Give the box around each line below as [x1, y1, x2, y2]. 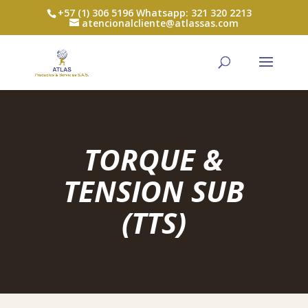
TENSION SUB [63, 171, 244, 210]
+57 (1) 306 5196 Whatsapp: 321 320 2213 [58, 5, 252, 19]
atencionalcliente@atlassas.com [81, 16, 239, 30]
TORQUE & [84, 140, 223, 179]
